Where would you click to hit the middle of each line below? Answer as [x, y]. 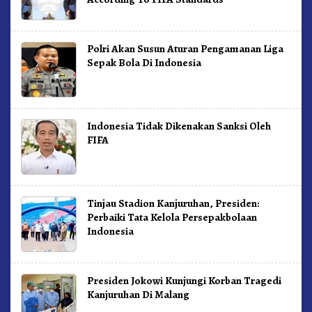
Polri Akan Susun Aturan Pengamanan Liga [185, 48]
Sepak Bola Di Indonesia [144, 62]
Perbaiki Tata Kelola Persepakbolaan [172, 217]
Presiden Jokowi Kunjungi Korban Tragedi [184, 280]
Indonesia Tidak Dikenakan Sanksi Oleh [179, 125]
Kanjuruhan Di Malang [138, 294]
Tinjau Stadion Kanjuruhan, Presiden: [173, 203]
